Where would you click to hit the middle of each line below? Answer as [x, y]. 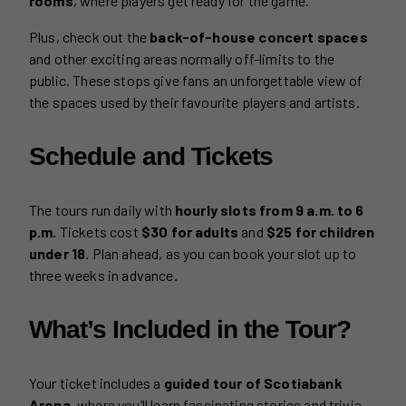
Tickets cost [99, 231]
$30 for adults [190, 231]
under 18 [58, 253]
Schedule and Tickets [151, 156]
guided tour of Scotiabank [253, 382]
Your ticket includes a [97, 382]
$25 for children [320, 231]
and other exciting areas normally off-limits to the [182, 58]
